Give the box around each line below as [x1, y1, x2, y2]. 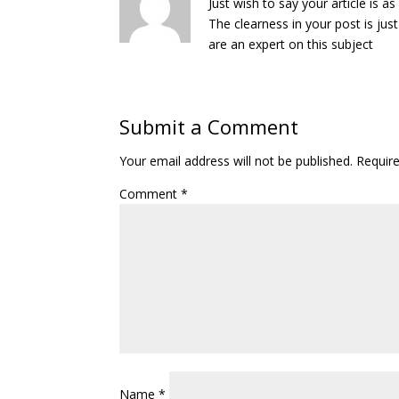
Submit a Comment [119, 113, 299, 140]
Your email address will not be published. [119, 152, 354, 169]
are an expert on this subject [208, 36, 374, 53]
